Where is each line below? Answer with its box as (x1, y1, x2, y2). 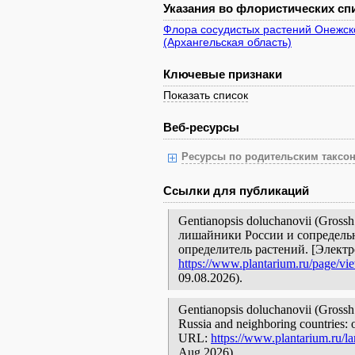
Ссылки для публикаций (163, 184, 309, 197)
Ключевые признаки (163, 67, 282, 81)
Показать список (163, 89, 248, 101)
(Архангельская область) (163, 36, 292, 48)
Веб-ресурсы (163, 120, 239, 134)
